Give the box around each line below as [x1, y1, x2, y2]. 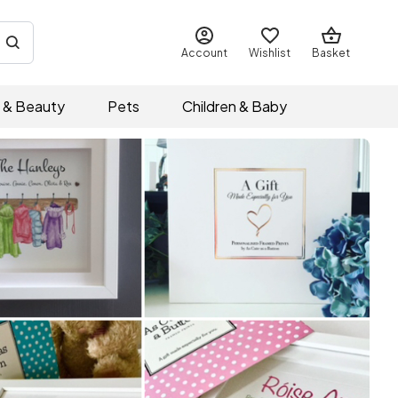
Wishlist [249, 46, 291, 60]
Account [181, 46, 227, 60]
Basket [312, 46, 350, 60]
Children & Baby [182, 97, 287, 115]
